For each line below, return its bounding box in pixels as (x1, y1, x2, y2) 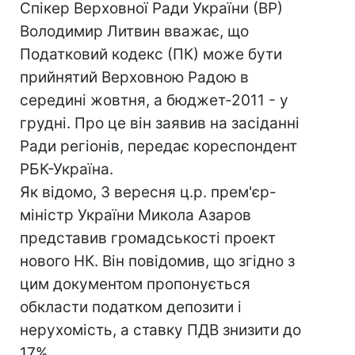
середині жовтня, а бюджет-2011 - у (20, 91, 288, 109)
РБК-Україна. (20, 160, 113, 178)
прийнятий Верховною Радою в (20, 68, 249, 86)
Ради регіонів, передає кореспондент (20, 137, 297, 155)
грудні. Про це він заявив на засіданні (20, 114, 300, 132)
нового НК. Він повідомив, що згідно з (20, 252, 295, 270)
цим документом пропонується (20, 275, 250, 293)
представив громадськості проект (20, 229, 276, 247)
